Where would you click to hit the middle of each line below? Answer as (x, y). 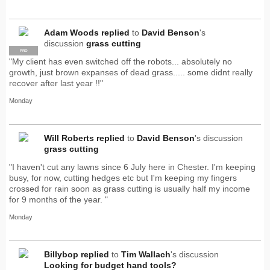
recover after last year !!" (56, 83)
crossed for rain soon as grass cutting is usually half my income (130, 188)
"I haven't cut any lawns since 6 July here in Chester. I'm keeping (132, 167)
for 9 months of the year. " (58, 199)
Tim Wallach (146, 254)
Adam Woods (71, 32)
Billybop (61, 254)
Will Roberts (69, 138)
